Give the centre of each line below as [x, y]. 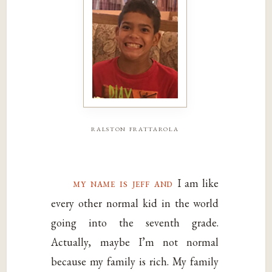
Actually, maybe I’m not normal [135, 242]
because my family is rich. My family [135, 262]
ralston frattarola [135, 128]
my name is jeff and [123, 183]
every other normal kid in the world [135, 203]
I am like [196, 183]
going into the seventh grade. [135, 223]
